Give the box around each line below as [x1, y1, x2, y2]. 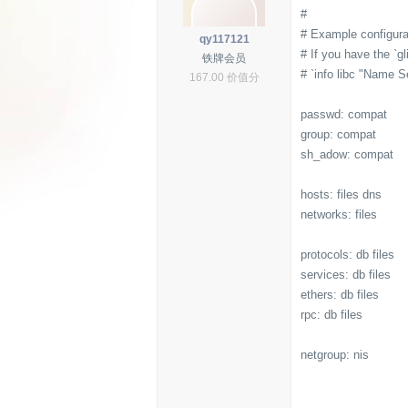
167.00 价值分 [189, 71, 260, 84]
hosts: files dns [301, 188, 382, 201]
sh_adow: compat [301, 148, 393, 161]
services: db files [301, 268, 391, 281]
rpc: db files [301, 308, 362, 321]
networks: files [301, 208, 377, 221]
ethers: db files [301, 288, 379, 301]
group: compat [301, 127, 376, 141]
